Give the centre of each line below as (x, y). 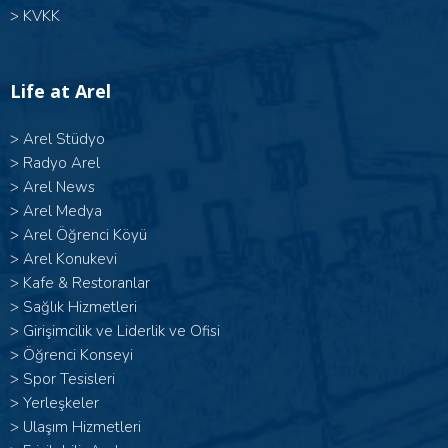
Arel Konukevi (70, 259)
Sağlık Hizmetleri (80, 307)
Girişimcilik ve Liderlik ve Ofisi (121, 331)
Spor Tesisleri (69, 379)
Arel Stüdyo (64, 139)
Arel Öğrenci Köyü (85, 235)
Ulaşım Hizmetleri (82, 427)
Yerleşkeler (61, 403)
